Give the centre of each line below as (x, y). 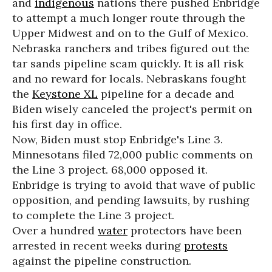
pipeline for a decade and (166, 94)
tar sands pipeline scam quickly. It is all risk (128, 63)
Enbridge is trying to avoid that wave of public (134, 185)
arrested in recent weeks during (98, 246)
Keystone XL (65, 94)
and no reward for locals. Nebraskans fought (129, 79)
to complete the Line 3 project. (93, 215)
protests (206, 246)
